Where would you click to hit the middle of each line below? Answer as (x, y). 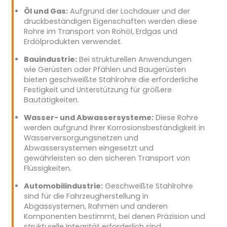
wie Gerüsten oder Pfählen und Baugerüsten (105, 69)
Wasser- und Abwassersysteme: (88, 117)
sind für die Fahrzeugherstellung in (86, 196)
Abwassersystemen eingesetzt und (88, 148)
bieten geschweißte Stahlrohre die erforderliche (111, 79)
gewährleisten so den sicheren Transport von (107, 158)
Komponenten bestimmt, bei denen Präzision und (114, 216)
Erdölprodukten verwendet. (73, 41)
